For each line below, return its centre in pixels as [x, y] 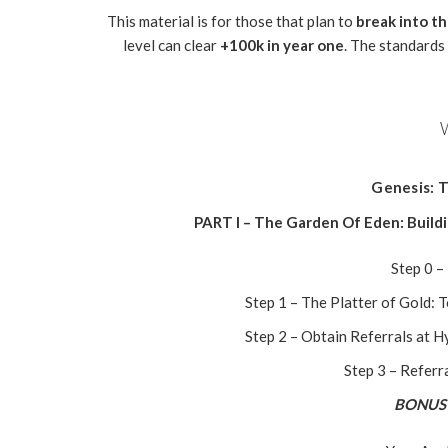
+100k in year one [282, 44]
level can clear [171, 44]
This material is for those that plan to [231, 20]
